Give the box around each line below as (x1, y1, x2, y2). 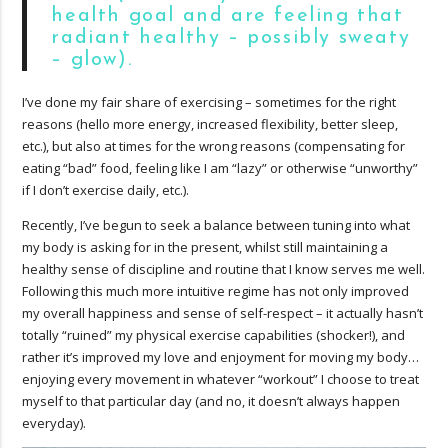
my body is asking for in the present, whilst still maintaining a (22, 237, 389, 256)
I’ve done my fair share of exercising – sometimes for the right (22, 92, 397, 111)
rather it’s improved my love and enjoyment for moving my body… (22, 347, 420, 366)
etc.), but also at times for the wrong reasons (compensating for (22, 136, 406, 155)
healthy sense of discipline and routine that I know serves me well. (22, 259, 426, 278)
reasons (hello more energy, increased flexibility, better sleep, (22, 114, 399, 133)
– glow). (51, 49, 133, 70)
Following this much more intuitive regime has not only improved (22, 281, 410, 300)
